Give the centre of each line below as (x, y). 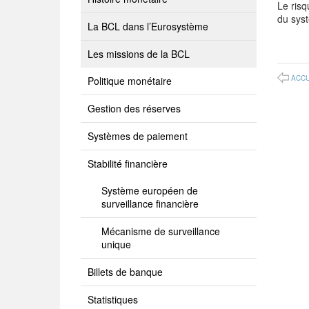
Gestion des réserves (134, 108)
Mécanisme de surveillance (161, 231)
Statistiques (113, 299)
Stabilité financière (128, 163)
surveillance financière (150, 203)
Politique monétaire (130, 81)
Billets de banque (125, 272)
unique (116, 244)
